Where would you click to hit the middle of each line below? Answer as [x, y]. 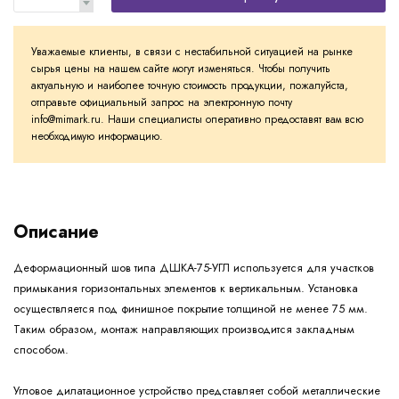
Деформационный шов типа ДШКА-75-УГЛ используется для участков [194, 268]
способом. [41, 350]
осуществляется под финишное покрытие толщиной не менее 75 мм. [191, 309]
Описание [56, 232]
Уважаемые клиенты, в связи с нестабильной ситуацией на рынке [192, 52]
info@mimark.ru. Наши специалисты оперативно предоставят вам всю [197, 120]
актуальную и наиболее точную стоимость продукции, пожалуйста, [190, 86]
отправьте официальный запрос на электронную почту [162, 103]
